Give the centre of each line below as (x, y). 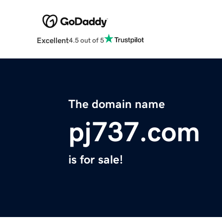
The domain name (117, 104)
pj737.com (134, 132)
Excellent (53, 40)
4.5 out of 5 (86, 40)
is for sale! (96, 160)
